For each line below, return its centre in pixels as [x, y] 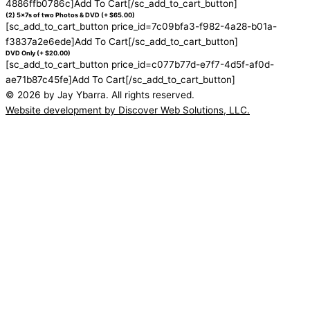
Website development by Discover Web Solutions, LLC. [128, 110]
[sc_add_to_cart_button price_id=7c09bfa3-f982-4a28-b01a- [141, 26]
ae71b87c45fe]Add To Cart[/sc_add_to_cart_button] [120, 79]
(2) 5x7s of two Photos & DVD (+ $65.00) [70, 15]
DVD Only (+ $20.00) [38, 53]
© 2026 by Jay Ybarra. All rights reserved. [100, 94]
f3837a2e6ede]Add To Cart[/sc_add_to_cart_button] [122, 41]
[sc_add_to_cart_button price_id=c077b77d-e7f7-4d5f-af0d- [140, 64]
